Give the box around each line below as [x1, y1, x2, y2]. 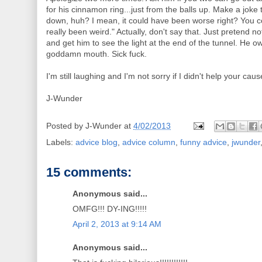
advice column [122, 137, 175, 147]
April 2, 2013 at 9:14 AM [73, 219, 161, 229]
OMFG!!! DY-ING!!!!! [73, 204, 147, 214]
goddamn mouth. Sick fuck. [46, 49, 147, 59]
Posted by [46, 120, 85, 130]
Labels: [46, 137, 75, 147]
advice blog [75, 137, 118, 147]
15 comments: [46, 165, 132, 180]
